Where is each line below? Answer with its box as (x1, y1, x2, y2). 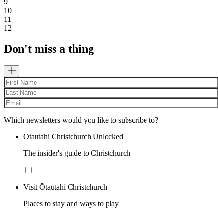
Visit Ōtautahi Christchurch (23, 182, 107, 191)
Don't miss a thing (4, 42, 94, 55)
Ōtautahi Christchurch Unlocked (23, 132, 123, 141)
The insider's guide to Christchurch (23, 148, 130, 157)
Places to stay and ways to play (23, 199, 119, 208)
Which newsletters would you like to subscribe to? (4, 115, 158, 124)
